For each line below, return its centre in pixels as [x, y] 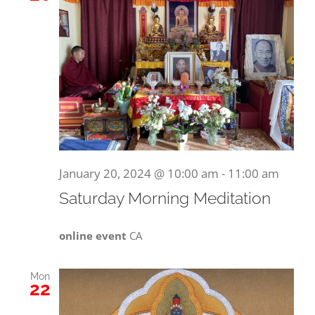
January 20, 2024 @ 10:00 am [139, 173]
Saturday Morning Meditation [165, 198]
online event [94, 235]
